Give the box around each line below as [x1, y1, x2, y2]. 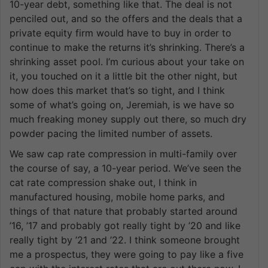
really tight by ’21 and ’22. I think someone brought [10, 233, 240, 246]
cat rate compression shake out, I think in [10, 176, 197, 188]
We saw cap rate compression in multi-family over [10, 147, 237, 160]
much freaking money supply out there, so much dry [10, 112, 246, 125]
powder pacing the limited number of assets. [10, 127, 212, 139]
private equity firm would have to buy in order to [10, 26, 232, 39]
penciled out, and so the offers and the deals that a [10, 12, 242, 25]
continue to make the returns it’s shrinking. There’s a [10, 41, 245, 53]
